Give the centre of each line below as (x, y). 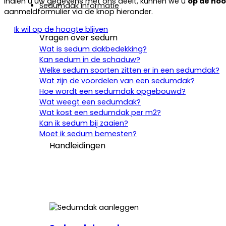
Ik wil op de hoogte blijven (61, 30)
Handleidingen (77, 146)
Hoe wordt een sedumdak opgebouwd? (112, 92)
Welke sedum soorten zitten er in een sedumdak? (129, 70)
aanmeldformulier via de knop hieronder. (78, 12)
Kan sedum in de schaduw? (90, 60)
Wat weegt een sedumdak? (90, 102)
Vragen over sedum (78, 38)
